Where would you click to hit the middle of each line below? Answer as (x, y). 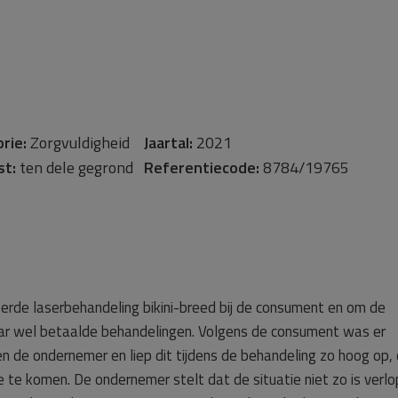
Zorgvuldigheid (85, 143)
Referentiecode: (202, 167)
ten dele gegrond (80, 167)
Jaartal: (168, 143)
